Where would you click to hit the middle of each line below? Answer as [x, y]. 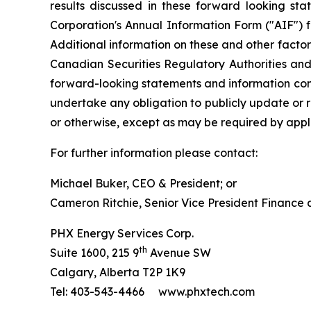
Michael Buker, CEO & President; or [143, 183]
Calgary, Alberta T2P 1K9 [118, 272]
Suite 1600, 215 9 [94, 253]
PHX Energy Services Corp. [122, 233]
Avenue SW [179, 253]
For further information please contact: [154, 153]
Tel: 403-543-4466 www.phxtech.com [152, 292]
